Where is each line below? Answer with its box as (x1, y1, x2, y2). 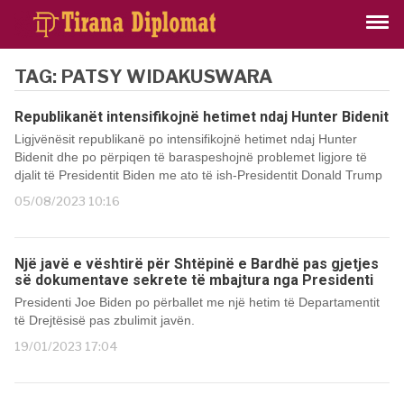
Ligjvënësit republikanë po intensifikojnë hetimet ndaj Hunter (14, 132, 357, 146)
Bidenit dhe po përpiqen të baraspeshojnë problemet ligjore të (14, 150, 367, 164)
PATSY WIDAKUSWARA (61, 66, 273, 87)
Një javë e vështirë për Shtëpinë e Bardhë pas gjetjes (14, 255, 379, 272)
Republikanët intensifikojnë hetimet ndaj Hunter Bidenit (14, 108, 389, 125)
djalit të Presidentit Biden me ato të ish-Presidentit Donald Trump (14, 168, 382, 182)
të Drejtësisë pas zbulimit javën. (14, 313, 195, 327)
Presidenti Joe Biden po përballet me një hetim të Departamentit (14, 295, 380, 309)
